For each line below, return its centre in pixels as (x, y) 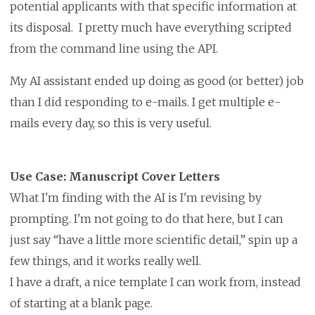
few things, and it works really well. (105, 261)
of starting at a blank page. (82, 303)
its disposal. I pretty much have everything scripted (150, 28)
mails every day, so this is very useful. (110, 123)
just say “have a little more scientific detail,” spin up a (153, 240)
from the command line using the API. (116, 49)
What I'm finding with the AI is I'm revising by (135, 198)
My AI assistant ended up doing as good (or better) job (156, 81)
